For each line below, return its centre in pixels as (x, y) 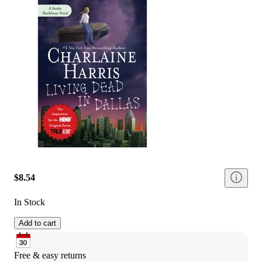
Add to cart (37, 223)
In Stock (30, 202)
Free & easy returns (50, 255)
